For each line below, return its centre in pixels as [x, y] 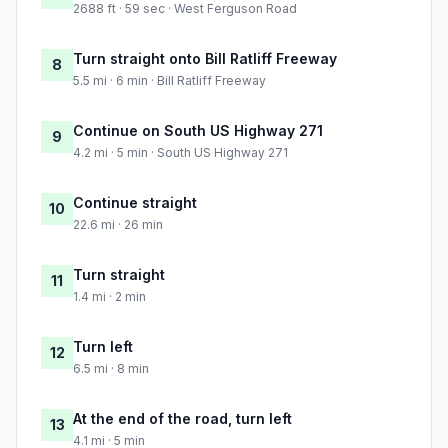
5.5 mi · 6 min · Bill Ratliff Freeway [169, 81]
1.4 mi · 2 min [109, 297]
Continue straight [135, 203]
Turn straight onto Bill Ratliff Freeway [205, 59]
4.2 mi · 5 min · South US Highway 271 [180, 153]
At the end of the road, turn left [182, 419]
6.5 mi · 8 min [111, 369]
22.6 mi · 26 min [118, 225]
